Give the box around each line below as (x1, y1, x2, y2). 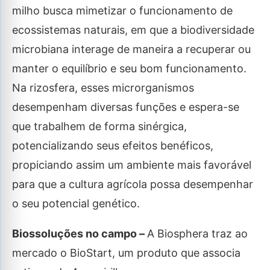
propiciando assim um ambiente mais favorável (12, 159, 251, 171)
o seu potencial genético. (12, 197, 140, 210)
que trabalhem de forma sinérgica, (12, 120, 187, 133)
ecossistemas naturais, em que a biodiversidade (12, 24, 254, 36)
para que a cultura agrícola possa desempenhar (12, 178, 253, 190)
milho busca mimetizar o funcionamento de (12, 4, 233, 17)
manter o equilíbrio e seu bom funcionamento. (12, 62, 246, 75)
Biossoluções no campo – (12, 227, 147, 240)
